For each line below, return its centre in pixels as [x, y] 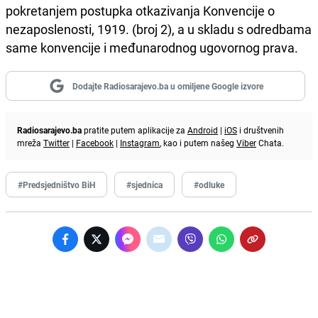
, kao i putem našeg [198, 142]
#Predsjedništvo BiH [56, 184]
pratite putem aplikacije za [135, 130]
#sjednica [144, 184]
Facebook [95, 142]
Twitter [56, 142]
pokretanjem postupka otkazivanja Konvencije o [140, 10]
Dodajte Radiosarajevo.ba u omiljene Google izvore [168, 86]
